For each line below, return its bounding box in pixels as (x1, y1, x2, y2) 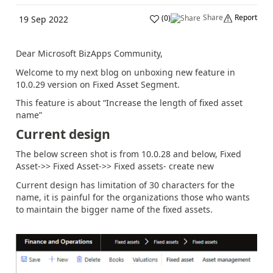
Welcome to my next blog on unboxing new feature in (16, 66, 235, 78)
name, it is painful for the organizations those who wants (16, 191, 250, 203)
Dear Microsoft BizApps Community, (16, 48, 163, 59)
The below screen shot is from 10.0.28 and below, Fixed (16, 148, 241, 160)
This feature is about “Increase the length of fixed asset (16, 97, 243, 108)
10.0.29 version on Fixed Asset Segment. (16, 78, 180, 90)
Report (235, 12, 257, 23)
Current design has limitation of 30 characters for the (16, 179, 235, 191)
